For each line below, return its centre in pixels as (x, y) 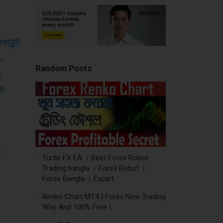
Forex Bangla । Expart (78, 178)
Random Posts (64, 68)
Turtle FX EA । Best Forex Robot (96, 158)
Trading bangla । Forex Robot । (94, 168)
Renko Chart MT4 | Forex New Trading (104, 196)
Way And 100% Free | (77, 207)
